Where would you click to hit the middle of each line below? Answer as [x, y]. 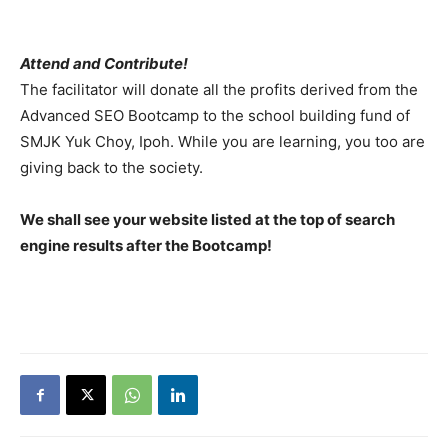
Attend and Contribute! [104, 64]
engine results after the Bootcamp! [146, 246]
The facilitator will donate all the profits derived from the [219, 90]
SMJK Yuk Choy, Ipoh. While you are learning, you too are [222, 142]
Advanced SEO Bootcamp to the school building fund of [215, 116]
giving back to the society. [111, 168]
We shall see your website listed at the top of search [207, 220]
